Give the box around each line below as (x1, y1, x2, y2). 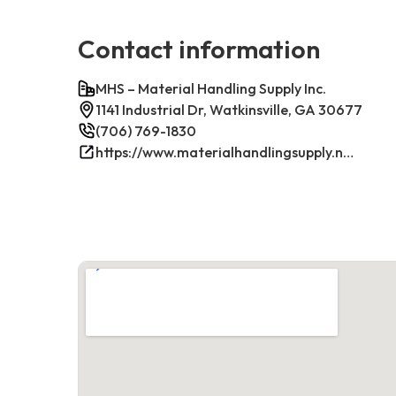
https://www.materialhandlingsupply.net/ (343, 142, 354, 161)
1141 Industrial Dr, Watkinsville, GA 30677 (95, 100, 362, 118)
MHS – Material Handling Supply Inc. (95, 79, 326, 97)
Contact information (78, 32, 320, 65)
